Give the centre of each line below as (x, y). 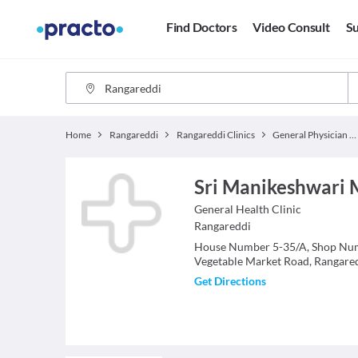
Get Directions (230, 281)
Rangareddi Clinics (215, 135)
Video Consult (291, 27)
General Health (231, 209)
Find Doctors (202, 27)
